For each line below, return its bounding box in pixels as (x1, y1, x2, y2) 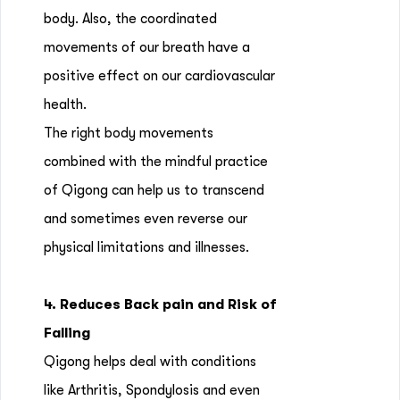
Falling (44, 325, 90, 341)
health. (44, 96, 87, 112)
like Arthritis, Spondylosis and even (44, 382, 260, 398)
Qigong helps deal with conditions (44, 354, 256, 370)
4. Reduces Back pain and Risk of (44, 296, 277, 312)
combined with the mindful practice (44, 154, 268, 170)
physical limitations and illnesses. (44, 239, 249, 255)
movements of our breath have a (44, 39, 250, 55)
